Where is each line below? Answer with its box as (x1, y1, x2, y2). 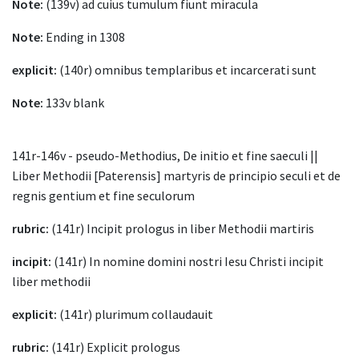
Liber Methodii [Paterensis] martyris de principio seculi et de (12, 167, 341, 184)
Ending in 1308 (43, 29, 125, 46)
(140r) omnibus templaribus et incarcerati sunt (57, 62, 317, 79)
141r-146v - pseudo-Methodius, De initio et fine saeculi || (12, 147, 318, 164)
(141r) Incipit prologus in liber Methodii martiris (49, 220, 314, 237)
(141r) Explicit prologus (49, 339, 180, 356)
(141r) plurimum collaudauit (57, 306, 213, 323)
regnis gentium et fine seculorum (12, 188, 195, 204)
